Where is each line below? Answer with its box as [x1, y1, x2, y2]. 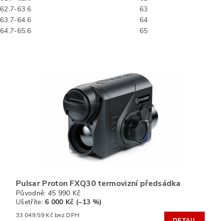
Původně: [16, 188, 48, 198]
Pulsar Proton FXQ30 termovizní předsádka [16, 178, 181, 189]
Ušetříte [16, 197, 41, 207]
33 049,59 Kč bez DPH [55, 211, 80, 219]
